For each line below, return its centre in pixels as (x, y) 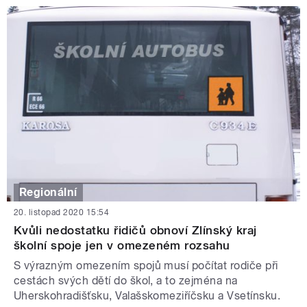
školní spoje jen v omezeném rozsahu (122, 246)
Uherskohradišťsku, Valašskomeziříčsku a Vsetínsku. (147, 296)
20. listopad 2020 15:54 (62, 213)
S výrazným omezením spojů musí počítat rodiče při (146, 266)
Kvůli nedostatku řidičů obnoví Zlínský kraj (135, 231)
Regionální (48, 192)
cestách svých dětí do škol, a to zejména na (126, 281)
